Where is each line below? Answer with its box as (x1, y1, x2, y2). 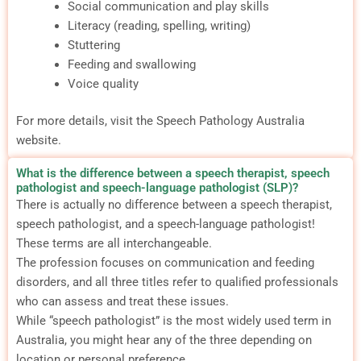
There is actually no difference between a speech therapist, (16, 197, 332, 212)
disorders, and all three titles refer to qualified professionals (16, 274, 338, 289)
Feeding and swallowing (67, 56, 196, 72)
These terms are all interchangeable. (16, 235, 212, 251)
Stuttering (67, 37, 120, 52)
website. (16, 132, 61, 147)
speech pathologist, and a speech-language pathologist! (16, 216, 315, 231)
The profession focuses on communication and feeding (16, 255, 314, 270)
